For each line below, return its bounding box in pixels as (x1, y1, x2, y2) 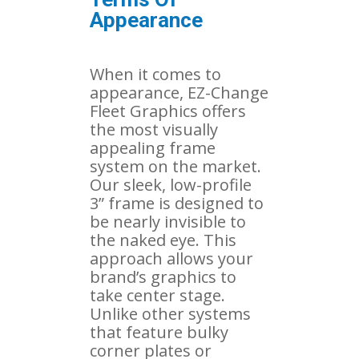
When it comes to (90, 63, 221, 85)
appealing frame (90, 136, 216, 159)
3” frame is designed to (90, 192, 264, 214)
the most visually (90, 118, 218, 140)
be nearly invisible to (90, 210, 246, 232)
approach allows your (90, 247, 253, 269)
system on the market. (90, 155, 261, 177)
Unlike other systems (90, 302, 251, 325)
